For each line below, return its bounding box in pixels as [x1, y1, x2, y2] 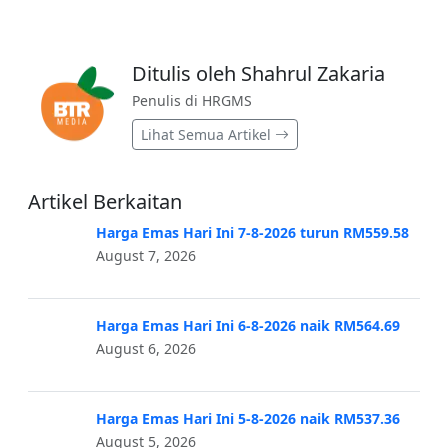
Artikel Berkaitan [28, 188, 182, 216]
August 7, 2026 [96, 246, 196, 266]
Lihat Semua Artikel [141, 125, 275, 145]
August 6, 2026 [96, 339, 196, 359]
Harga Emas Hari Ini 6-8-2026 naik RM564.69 [96, 316, 400, 336]
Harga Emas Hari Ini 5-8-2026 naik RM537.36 [96, 409, 400, 429]
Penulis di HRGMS [132, 91, 252, 111]
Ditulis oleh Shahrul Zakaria [132, 60, 385, 88]
